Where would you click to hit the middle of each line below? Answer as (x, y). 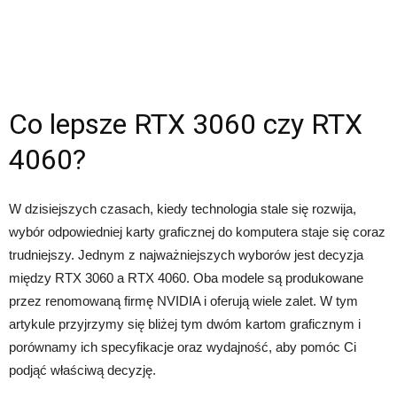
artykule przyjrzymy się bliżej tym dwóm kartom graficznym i (185, 323)
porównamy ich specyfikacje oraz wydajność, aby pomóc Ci (183, 346)
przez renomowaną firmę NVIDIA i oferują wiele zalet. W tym (183, 300)
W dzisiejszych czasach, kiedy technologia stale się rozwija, (183, 208)
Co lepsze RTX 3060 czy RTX (186, 124)
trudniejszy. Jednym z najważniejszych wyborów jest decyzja (186, 254)
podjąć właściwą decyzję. (82, 370)
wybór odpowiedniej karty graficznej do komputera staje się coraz (197, 231)
